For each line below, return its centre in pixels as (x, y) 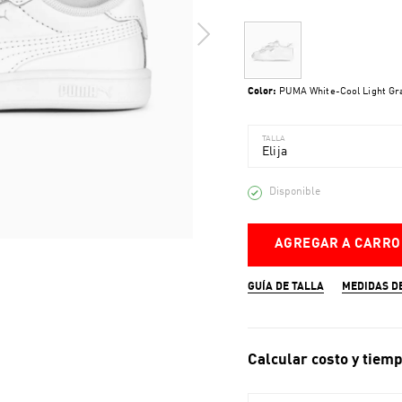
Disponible (294, 192)
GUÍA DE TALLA (285, 287)
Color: (262, 92)
